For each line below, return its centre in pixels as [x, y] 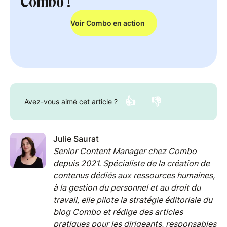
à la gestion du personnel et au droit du [127, 187]
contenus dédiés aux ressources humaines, [134, 175]
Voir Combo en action [107, 23]
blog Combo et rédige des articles [118, 212]
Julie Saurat [76, 139]
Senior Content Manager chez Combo [125, 151]
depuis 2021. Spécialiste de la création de [131, 163]
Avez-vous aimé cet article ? [71, 102]
